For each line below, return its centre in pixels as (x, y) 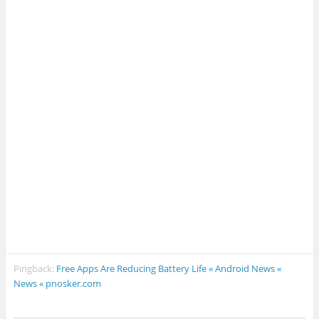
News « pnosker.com (58, 284)
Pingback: (35, 269)
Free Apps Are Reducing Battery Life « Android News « (169, 269)
